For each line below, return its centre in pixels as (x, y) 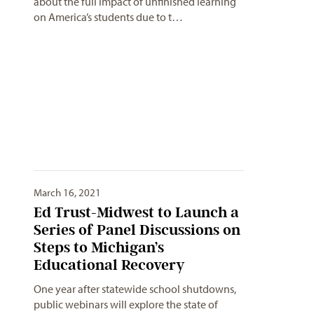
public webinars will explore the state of (126, 305)
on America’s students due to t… (108, 17)
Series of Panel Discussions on (137, 230)
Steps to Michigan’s (99, 247)
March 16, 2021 (67, 193)
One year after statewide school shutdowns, (135, 289)
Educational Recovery (109, 265)
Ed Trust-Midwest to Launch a (136, 212)
